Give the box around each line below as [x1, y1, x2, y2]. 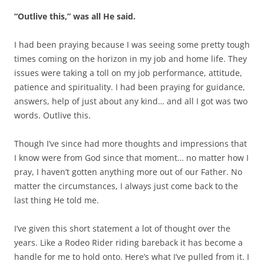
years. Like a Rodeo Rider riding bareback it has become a [14, 236, 243, 248]
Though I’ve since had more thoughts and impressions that [14, 137, 247, 149]
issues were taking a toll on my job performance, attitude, [14, 67, 242, 78]
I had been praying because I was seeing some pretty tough [14, 38, 250, 50]
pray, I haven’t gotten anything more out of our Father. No [14, 166, 242, 177]
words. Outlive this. [14, 109, 91, 121]
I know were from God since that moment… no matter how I [14, 151, 249, 163]
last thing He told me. [14, 194, 99, 206]
